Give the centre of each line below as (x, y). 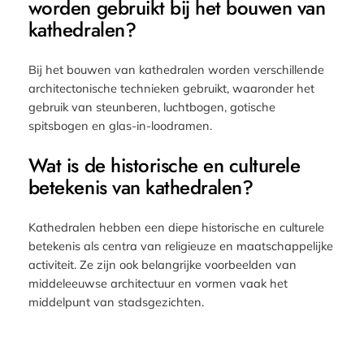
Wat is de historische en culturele (164, 165)
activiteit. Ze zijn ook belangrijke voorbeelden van (162, 264)
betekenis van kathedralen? (141, 187)
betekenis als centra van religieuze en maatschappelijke (180, 245)
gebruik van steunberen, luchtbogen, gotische (152, 106)
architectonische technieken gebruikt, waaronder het (171, 88)
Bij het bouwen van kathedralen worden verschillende (176, 69)
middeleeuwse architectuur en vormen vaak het (158, 283)
